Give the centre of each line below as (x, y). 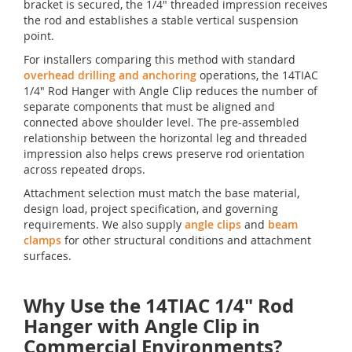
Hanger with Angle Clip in (142, 326)
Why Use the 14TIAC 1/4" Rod (159, 306)
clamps (42, 240)
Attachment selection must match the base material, (161, 193)
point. (39, 36)
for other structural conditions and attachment (186, 240)
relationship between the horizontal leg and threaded (165, 138)
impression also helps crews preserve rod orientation (164, 154)
